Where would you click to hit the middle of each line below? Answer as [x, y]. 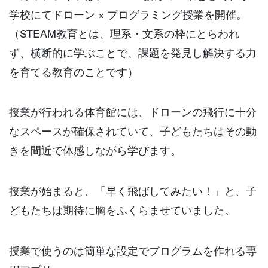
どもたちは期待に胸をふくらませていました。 [122, 210]
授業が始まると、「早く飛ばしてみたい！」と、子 [133, 191]
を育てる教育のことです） [74, 71]
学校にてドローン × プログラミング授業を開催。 [128, 13]
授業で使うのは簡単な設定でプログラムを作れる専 [133, 250]
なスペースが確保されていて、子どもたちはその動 [133, 131]
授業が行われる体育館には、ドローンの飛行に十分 [133, 112]
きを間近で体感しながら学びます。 [95, 150]
